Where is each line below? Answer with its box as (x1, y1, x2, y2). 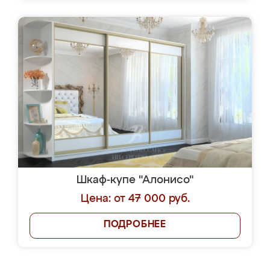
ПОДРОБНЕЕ (103, 220, 167, 230)
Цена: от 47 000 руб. (80, 193, 190, 204)
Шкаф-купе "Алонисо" (77, 175, 193, 186)
